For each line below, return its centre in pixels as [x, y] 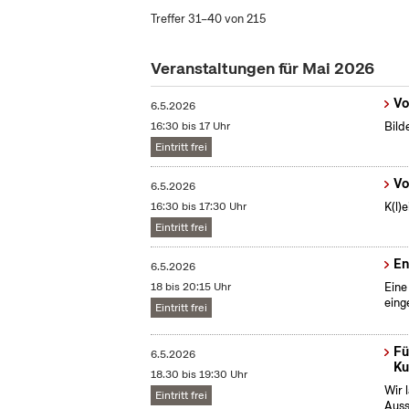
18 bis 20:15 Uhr [191, 287]
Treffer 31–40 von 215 [209, 19]
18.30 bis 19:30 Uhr [199, 375]
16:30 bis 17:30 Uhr [199, 207]
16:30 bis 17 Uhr [191, 126]
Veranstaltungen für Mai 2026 [263, 68]
